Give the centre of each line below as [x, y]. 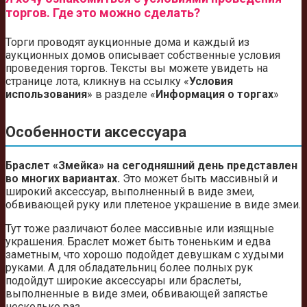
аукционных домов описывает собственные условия [143, 55]
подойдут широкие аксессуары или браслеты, [123, 281]
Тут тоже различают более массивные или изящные [140, 229]
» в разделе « [121, 94]
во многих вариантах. [63, 179]
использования [46, 94]
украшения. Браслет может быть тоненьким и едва [138, 242]
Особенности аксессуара [96, 132]
